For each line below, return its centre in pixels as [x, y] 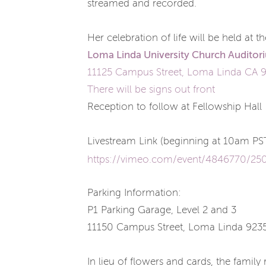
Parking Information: [136, 193]
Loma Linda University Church [158, 55]
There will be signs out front [153, 90]
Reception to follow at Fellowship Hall [176, 107]
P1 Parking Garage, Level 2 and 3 [162, 210]
